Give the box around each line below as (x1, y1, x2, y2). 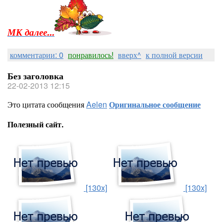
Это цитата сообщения (7, 99, 86, 110)
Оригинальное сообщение (109, 99, 201, 110)
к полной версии (146, 49, 203, 60)
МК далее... (7, 25, 55, 39)
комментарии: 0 (10, 49, 63, 60)
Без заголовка (7, 69, 63, 82)
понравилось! (68, 49, 113, 60)
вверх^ (118, 49, 141, 60)
